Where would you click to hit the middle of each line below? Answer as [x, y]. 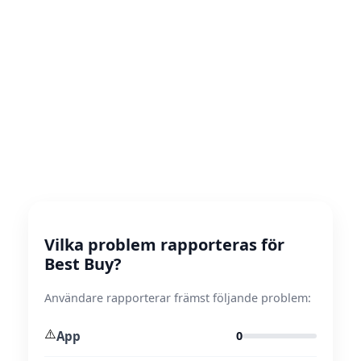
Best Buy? [83, 264]
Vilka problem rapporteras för [164, 245]
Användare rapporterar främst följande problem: [178, 298]
